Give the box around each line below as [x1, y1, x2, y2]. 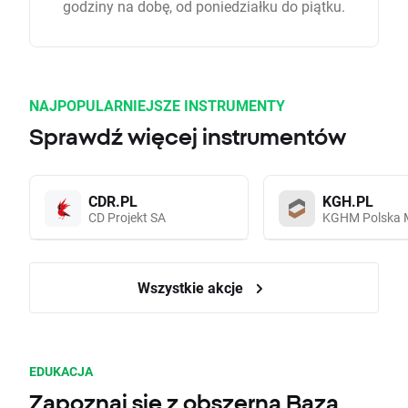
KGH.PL [322, 191, 373, 211]
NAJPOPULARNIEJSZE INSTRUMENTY [29, 96, 285, 116]
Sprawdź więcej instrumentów [29, 124, 346, 150]
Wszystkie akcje [138, 278, 247, 298]
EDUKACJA [29, 362, 93, 381]
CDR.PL [88, 191, 138, 211]
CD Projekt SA [88, 209, 166, 227]
